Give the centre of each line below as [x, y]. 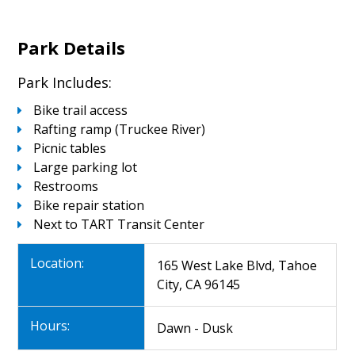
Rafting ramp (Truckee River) [120, 130]
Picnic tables [70, 149]
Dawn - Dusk [195, 328]
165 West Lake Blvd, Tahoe [237, 266]
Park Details [72, 48]
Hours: [50, 326]
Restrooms [66, 187]
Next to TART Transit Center [119, 225]
